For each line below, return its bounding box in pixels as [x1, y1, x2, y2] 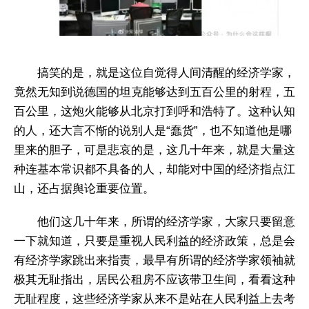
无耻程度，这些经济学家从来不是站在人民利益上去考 [14, 292, 295, 306]
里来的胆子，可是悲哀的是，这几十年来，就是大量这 [14, 143, 295, 157]
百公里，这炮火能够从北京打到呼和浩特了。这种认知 [14, 104, 295, 118]
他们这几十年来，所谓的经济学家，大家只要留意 [37, 215, 295, 229]
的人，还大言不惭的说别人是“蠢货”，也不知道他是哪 [14, 123, 292, 137]
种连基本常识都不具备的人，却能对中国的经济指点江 [14, 162, 295, 176]
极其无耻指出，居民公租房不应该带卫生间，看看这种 [14, 273, 295, 287]
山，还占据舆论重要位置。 [14, 181, 154, 195]
